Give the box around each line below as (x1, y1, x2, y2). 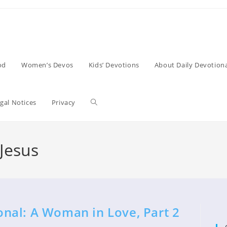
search (90, 172, 113, 182)
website (90, 135, 117, 144)
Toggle (90, 97, 113, 107)
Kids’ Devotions (88, 60, 139, 69)
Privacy (51, 98, 75, 107)
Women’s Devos (21, 60, 73, 69)
